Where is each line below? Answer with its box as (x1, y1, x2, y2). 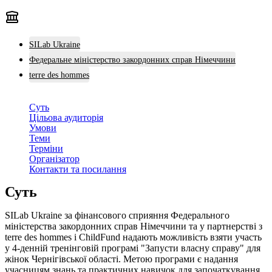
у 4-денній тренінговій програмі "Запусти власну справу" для (5, 242, 260, 253)
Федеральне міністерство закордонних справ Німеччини (29, 55, 236, 64)
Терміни (29, 143, 63, 154)
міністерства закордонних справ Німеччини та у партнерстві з (5, 220, 262, 231)
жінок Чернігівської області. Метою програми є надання (5, 253, 238, 264)
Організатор (29, 153, 80, 164)
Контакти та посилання (29, 163, 126, 174)
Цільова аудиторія (29, 112, 103, 123)
